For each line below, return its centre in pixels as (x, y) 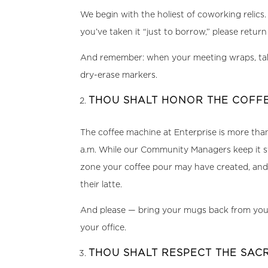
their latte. (101, 184)
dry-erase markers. (119, 74)
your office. (103, 227)
